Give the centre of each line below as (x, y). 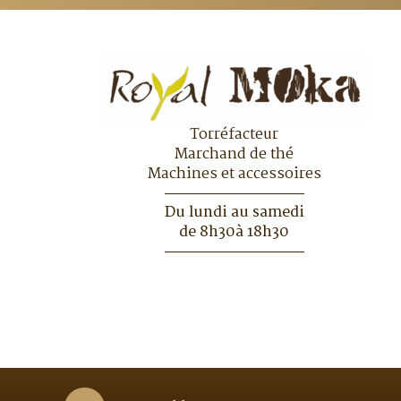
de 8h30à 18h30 (235, 232)
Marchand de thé (235, 154)
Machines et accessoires (234, 174)
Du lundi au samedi (234, 212)
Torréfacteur (235, 134)
